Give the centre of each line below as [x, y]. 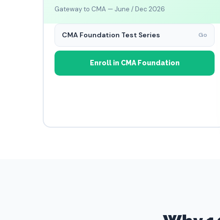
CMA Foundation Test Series [111, 35]
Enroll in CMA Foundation [135, 63]
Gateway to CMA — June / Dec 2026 [110, 9]
